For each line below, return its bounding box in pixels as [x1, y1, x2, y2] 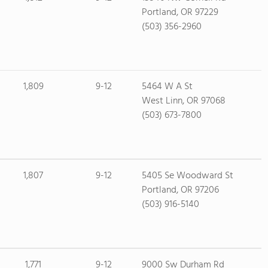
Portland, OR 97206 [141, 182, 219, 198]
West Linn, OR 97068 [141, 93, 226, 109]
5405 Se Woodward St [141, 168, 233, 184]
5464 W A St [141, 79, 193, 95]
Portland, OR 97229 [141, 5, 218, 20]
